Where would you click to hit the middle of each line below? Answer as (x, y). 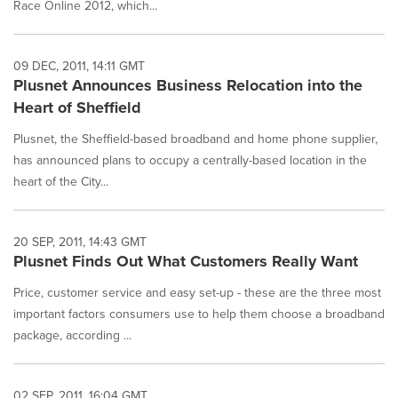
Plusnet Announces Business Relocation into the (188, 85)
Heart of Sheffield (77, 107)
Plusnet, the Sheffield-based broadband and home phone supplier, (195, 139)
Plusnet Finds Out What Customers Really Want (186, 261)
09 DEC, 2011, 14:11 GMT (79, 66)
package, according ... (72, 335)
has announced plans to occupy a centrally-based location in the (190, 160)
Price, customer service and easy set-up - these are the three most (197, 292)
